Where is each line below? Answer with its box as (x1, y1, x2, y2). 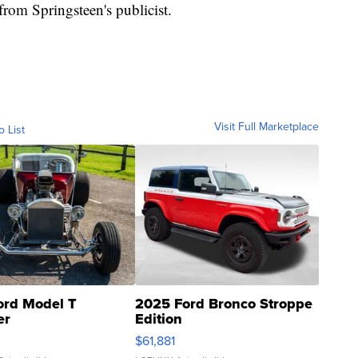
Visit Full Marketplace (214, 117, 319, 135)
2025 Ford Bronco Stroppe (135, 292, 312, 314)
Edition (135, 308, 182, 329)
